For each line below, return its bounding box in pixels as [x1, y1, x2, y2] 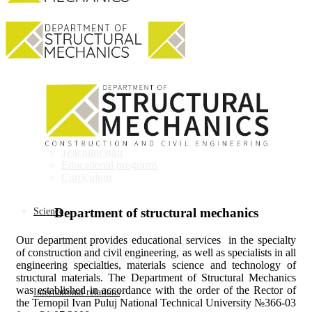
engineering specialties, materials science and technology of [16, 258, 296, 271]
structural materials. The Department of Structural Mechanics [16, 271, 296, 283]
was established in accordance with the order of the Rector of [16, 283, 296, 296]
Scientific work [61, 240, 128, 251]
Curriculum [61, 171, 111, 183]
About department [61, 134, 141, 146]
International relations [33, 287, 120, 297]
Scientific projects [61, 252, 139, 264]
